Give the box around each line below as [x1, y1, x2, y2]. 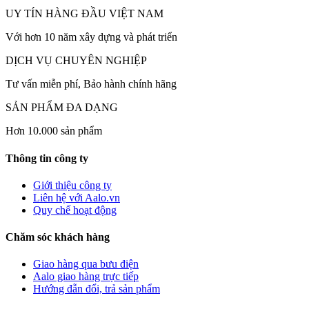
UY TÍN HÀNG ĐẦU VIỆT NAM [6, 8, 163, 20]
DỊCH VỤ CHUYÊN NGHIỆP [6, 54, 147, 67]
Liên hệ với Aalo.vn [33, 191, 120, 203]
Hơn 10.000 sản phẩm [6, 125, 102, 137]
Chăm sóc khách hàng [6, 231, 110, 243]
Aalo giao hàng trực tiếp [33, 270, 139, 283]
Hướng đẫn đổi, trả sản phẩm [33, 283, 160, 295]
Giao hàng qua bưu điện [33, 258, 139, 270]
